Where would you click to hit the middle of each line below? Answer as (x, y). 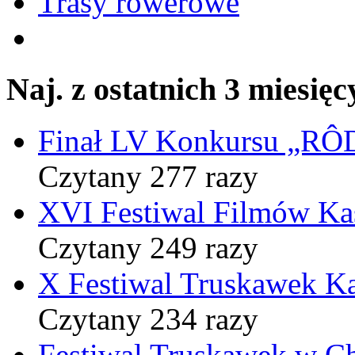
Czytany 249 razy (148, 247)
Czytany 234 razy (148, 319)
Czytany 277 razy (148, 176)
